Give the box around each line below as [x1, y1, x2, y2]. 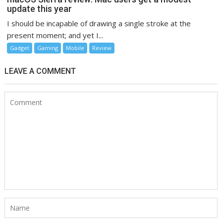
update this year [7, 3, 72, 14]
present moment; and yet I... [7, 30, 104, 40]
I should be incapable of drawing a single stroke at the [7, 18, 191, 28]
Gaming [37, 44, 58, 52]
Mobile [66, 44, 85, 52]
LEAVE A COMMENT [4, 66, 76, 76]
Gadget [10, 44, 30, 52]
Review [92, 44, 112, 52]
